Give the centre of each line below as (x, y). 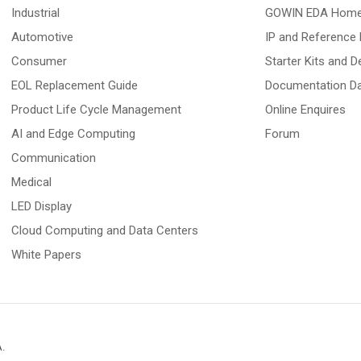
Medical (32, 182)
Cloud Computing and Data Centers (105, 230)
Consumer (39, 61)
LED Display (42, 206)
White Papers (47, 255)
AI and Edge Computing (74, 134)
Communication (54, 158)
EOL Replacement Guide (75, 85)
